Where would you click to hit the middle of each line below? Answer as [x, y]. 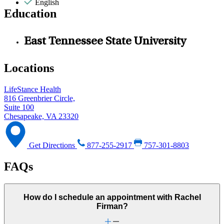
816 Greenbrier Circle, [39, 98]
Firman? [112, 206]
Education [30, 14]
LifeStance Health [32, 89]
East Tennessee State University [105, 42]
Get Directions [52, 145]
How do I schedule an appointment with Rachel [112, 197]
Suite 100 [19, 107]
